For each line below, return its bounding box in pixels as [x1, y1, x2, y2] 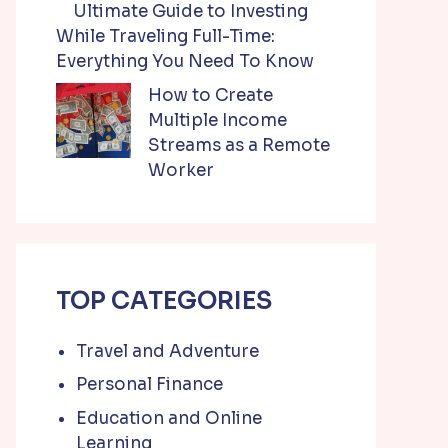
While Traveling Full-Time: [56, 26, 275, 47]
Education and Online [76, 407, 262, 429]
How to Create [148, 84, 273, 106]
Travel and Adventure [76, 340, 259, 362]
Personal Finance [76, 374, 223, 395]
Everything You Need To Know [56, 51, 314, 72]
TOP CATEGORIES [56, 285, 272, 316]
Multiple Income [148, 109, 287, 131]
